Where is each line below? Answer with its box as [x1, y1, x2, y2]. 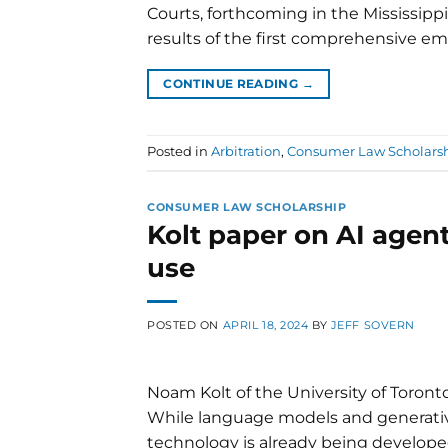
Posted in [147, 144, 211, 160]
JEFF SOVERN [330, 318, 415, 333]
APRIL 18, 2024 [222, 318, 309, 333]
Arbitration [211, 144, 281, 160]
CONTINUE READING [163, 75, 302, 91]
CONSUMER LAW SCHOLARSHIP [147, 199, 347, 214]
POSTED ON [147, 318, 223, 333]
